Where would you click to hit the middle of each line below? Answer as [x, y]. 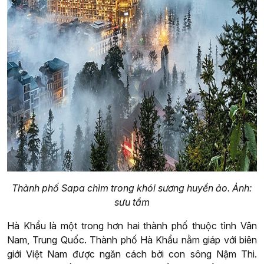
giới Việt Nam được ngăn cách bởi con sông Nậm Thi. [132, 254]
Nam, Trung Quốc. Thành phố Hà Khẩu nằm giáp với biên [132, 240]
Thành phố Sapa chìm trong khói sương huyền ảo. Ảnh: [132, 188]
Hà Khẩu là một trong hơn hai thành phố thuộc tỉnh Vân [132, 226]
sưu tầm [132, 202]
